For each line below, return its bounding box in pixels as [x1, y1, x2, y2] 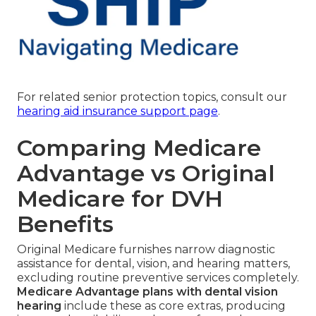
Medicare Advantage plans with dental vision [17, 285, 278, 299]
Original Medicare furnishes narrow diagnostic [17, 243, 275, 257]
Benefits [17, 210, 114, 238]
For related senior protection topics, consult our [17, 90, 287, 104]
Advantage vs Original [17, 159, 275, 188]
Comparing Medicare [17, 134, 261, 162]
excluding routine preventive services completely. [17, 271, 299, 285]
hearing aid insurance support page [17, 104, 218, 119]
